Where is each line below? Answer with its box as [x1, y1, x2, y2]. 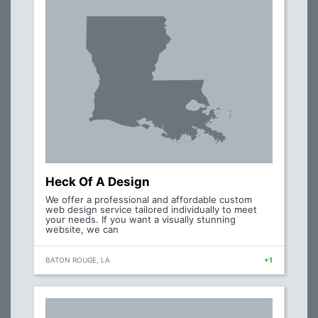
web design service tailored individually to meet [45, 204, 257, 215]
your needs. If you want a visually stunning [45, 214, 236, 225]
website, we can [45, 224, 119, 235]
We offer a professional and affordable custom [45, 194, 252, 205]
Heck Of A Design [45, 175, 150, 189]
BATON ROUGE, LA [45, 256, 110, 264]
